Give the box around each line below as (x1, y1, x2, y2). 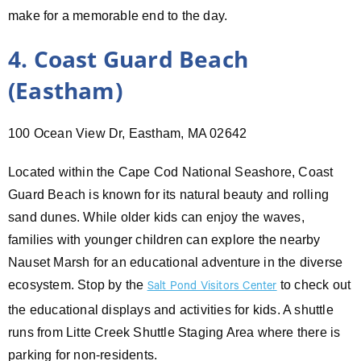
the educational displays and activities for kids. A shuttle (8, 302, 334, 317)
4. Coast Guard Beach (8, 43, 248, 74)
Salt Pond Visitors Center (147, 280, 277, 294)
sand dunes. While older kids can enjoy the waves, (8, 210, 305, 224)
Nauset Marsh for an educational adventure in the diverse (8, 255, 343, 269)
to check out (276, 277, 351, 292)
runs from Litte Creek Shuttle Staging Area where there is (8, 325, 341, 339)
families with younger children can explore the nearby (8, 232, 321, 247)
